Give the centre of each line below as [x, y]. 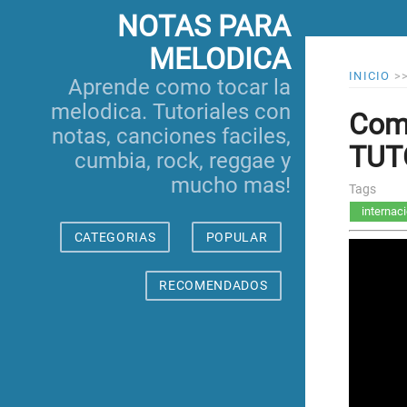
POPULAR [237, 237]
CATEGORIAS [115, 237]
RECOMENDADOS [213, 286]
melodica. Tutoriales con [171, 111]
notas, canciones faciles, [171, 136]
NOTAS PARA [204, 26]
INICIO [370, 76]
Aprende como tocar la [179, 87]
